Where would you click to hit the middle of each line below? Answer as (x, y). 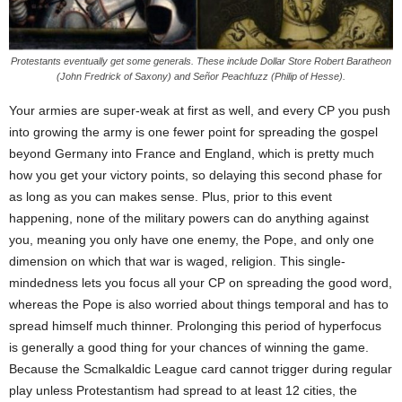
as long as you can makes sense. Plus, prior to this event (170, 196)
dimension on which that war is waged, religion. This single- (177, 261)
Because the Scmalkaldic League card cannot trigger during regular (201, 368)
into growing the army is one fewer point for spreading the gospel (193, 131)
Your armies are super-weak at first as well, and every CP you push (200, 110)
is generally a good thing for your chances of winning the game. (189, 347)
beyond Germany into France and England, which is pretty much (192, 153)
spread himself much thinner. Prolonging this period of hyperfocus (195, 325)
